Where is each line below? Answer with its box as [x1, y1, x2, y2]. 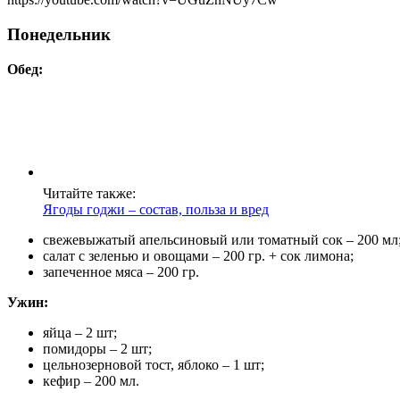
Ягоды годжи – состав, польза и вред [43, 201, 269, 217]
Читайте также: [43, 185, 136, 201]
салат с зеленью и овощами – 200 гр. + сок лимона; [43, 247, 354, 263]
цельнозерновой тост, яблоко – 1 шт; [43, 356, 264, 372]
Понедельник [7, 24, 111, 44]
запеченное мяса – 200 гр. [43, 263, 199, 279]
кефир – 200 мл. [43, 372, 139, 388]
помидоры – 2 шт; [43, 340, 152, 356]
